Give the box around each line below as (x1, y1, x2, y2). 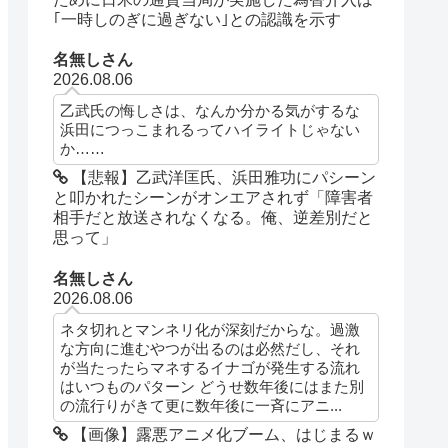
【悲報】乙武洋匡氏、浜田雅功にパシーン (68, 169, 377, 187)
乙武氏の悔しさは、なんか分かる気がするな (60, 102, 361, 120)
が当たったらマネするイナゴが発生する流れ (60, 358, 361, 376)
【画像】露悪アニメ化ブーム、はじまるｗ (68, 425, 377, 443)
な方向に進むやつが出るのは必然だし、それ (60, 339, 361, 357)
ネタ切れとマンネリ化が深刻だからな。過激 (60, 320, 361, 338)
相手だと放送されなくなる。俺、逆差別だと (53, 209, 374, 227)
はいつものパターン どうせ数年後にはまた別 (60, 377, 365, 395)
